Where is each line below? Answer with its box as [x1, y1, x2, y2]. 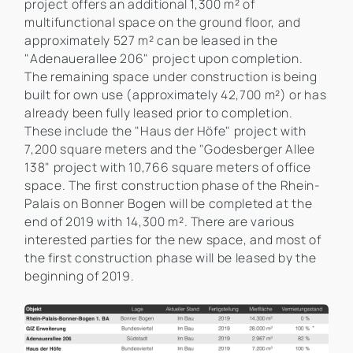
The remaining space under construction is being [24, 67, 318, 85]
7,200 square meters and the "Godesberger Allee [24, 139, 315, 158]
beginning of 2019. [24, 266, 135, 284]
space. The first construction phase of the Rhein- [24, 176, 321, 194]
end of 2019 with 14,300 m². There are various [24, 212, 295, 230]
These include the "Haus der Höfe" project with [24, 121, 307, 139]
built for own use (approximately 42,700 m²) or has [24, 85, 327, 103]
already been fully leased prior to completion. [24, 103, 293, 121]
